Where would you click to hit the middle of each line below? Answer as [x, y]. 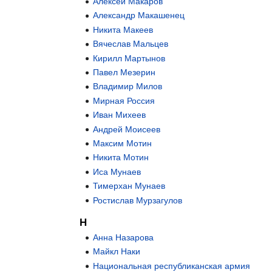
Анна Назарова [124, 237]
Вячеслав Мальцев [131, 44]
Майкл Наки [117, 252]
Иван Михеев [120, 115]
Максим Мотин [123, 143]
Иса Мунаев [117, 172]
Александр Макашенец [139, 15]
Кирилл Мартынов [129, 58]
